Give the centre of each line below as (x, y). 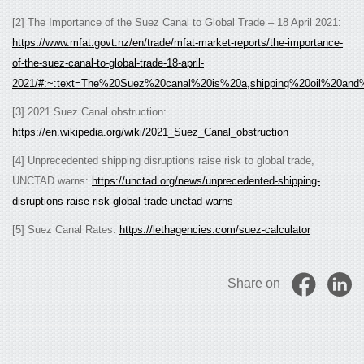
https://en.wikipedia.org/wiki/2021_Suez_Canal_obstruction (150, 132)
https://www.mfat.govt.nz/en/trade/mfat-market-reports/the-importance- (178, 43)
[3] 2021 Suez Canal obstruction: (89, 112)
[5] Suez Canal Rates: (66, 230)
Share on (254, 284)
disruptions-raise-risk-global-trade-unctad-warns (123, 201)
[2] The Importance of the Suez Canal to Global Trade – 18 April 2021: (177, 23)
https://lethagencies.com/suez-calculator (215, 230)
